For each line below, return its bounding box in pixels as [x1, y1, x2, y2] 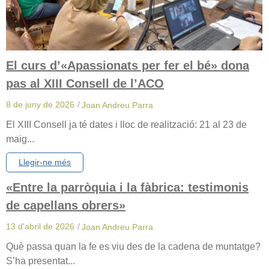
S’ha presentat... [6, 255, 75, 266]
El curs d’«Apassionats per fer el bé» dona [6, 59, 249, 73]
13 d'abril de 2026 [6, 222, 74, 232]
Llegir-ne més [19, 157, 71, 168]
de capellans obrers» [6, 199, 125, 213]
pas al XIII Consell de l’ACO [6, 77, 164, 91]
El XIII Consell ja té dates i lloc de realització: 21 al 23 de [6, 119, 247, 130]
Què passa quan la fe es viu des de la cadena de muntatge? [6, 241, 261, 252]
